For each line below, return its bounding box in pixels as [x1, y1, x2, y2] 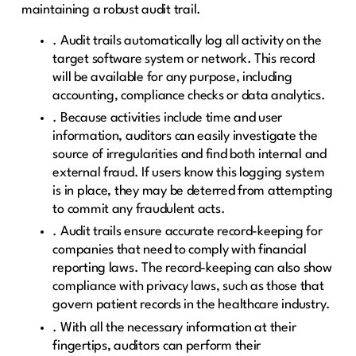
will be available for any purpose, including [52, 70, 292, 84]
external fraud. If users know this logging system [52, 166, 325, 180]
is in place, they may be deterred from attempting [52, 184, 333, 199]
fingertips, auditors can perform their [52, 339, 261, 353]
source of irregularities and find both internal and [52, 148, 327, 162]
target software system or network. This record [52, 52, 315, 66]
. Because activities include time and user [52, 111, 283, 126]
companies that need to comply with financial [52, 243, 307, 257]
